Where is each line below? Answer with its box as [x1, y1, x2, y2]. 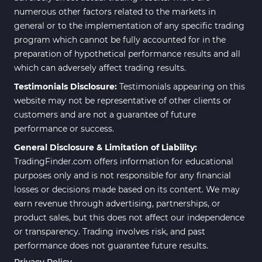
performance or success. [14, 123, 114, 134]
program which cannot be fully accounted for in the [14, 34, 226, 45]
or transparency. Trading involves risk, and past [14, 226, 205, 237]
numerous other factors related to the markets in [14, 6, 216, 17]
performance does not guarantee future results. [14, 240, 208, 251]
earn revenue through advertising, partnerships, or [14, 198, 220, 209]
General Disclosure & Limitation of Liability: [14, 142, 197, 153]
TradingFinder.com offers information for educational [14, 156, 233, 167]
